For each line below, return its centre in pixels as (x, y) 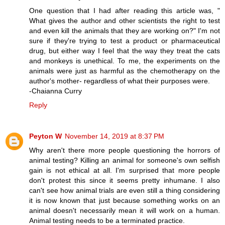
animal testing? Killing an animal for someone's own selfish (125, 160)
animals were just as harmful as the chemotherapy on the (125, 71)
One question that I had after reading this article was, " (125, 10)
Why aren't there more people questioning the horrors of (125, 150)
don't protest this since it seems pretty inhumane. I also (125, 180)
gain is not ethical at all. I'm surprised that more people (125, 170)
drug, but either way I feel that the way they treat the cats (125, 50)
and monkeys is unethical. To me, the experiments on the (125, 61)
